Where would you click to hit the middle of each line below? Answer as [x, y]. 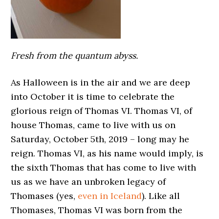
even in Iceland [110, 196]
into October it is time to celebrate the [93, 97]
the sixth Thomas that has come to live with [104, 167]
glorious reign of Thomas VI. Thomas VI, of [102, 111]
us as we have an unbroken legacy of [88, 182]
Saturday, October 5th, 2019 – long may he [100, 139]
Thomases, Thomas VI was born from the [97, 210]
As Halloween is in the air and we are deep [101, 82]
